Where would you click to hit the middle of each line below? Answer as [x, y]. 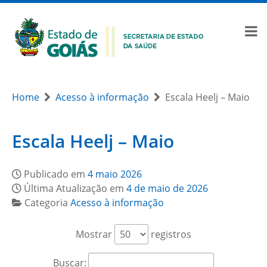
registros [170, 234]
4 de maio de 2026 [167, 188]
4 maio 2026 [115, 174]
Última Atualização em [75, 188]
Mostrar [95, 234]
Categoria [47, 203]
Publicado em [56, 174]
